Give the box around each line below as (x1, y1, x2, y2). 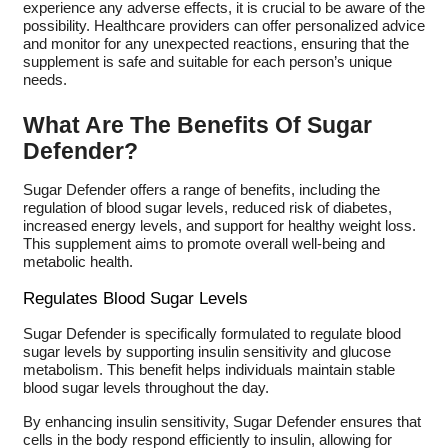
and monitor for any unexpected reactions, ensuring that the (22, 36, 409, 53)
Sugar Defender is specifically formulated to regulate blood (22, 325, 401, 342)
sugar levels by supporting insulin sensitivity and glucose (22, 343, 391, 360)
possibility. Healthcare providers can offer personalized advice (22, 18, 425, 35)
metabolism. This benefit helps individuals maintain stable (22, 361, 395, 378)
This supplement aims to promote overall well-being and (22, 236, 385, 253)
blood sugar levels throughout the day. (22, 379, 269, 396)
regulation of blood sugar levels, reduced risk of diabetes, (22, 200, 392, 217)
